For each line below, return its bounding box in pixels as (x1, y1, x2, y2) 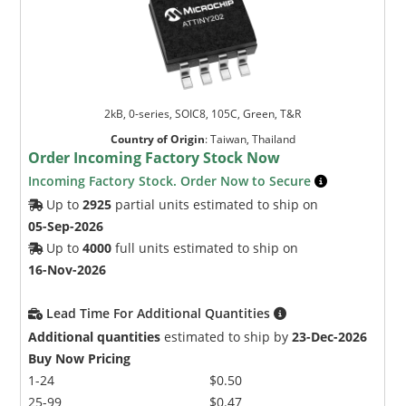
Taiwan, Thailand (209, 130, 295, 147)
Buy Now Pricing (28, 349, 131, 367)
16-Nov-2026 (28, 260, 107, 278)
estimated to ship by (160, 327, 293, 345)
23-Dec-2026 (292, 327, 368, 345)
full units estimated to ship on (111, 238, 299, 256)
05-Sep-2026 (28, 217, 104, 235)
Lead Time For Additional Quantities (46, 304, 275, 322)
